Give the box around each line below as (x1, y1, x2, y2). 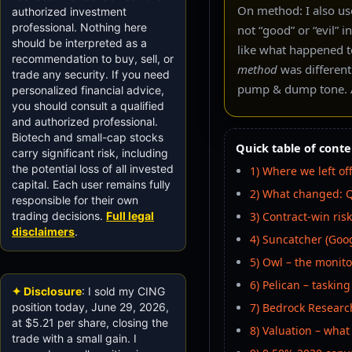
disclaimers (12, 224, 75, 238)
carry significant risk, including (12, 145, 168, 159)
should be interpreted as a (12, 35, 147, 49)
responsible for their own (12, 192, 138, 207)
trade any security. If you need (12, 67, 170, 81)
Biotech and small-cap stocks (12, 130, 163, 144)
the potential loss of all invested (12, 161, 174, 175)
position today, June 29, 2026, (12, 299, 169, 313)
